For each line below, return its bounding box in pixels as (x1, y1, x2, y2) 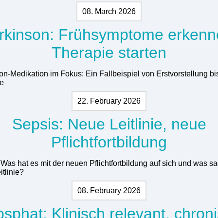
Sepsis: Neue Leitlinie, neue (12, 115, 206, 133)
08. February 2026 (77, 186, 141, 195)
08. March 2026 (82, 7, 136, 16)
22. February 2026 (77, 96, 141, 105)
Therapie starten (52, 43, 166, 61)
